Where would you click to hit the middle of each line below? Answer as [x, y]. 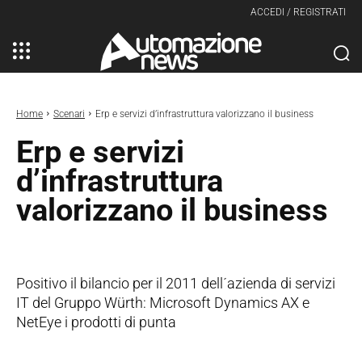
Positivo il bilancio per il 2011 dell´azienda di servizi [176, 283]
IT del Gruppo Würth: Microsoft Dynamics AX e [163, 302]
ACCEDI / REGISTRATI [298, 12]
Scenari [69, 114]
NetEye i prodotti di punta [96, 322]
